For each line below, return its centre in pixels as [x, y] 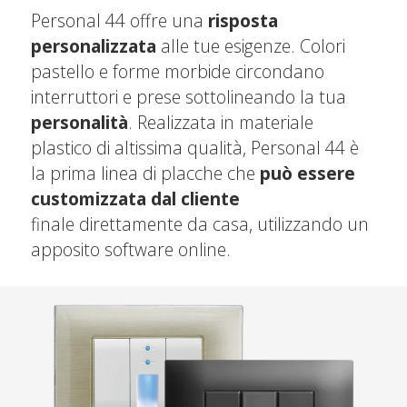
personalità [79, 122]
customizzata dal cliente [135, 198]
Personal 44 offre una [119, 20]
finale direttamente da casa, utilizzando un [199, 223]
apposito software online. [130, 249]
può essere [307, 173]
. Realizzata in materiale [220, 122]
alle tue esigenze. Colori [250, 45]
